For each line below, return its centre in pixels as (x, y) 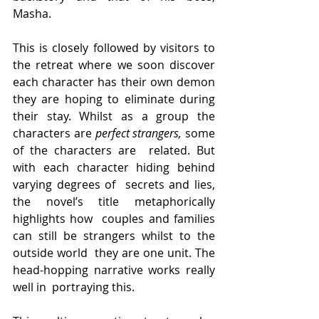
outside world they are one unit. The (114, 252)
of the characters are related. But (114, 150)
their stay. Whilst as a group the (114, 116)
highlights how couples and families (114, 218)
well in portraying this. (74, 287)
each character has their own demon (114, 82)
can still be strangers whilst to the (114, 235)
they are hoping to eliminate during (114, 99)
